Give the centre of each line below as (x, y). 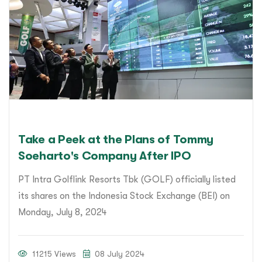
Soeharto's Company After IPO (105, 156)
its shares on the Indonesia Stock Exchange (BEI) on (124, 196)
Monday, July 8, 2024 (62, 212)
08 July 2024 (118, 254)
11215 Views (53, 254)
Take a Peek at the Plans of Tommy (116, 139)
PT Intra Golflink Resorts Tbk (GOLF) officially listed (127, 179)
